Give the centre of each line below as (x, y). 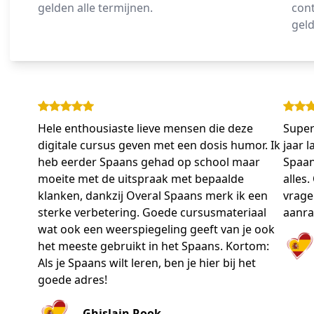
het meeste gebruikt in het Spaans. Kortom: (153, 246)
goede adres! (73, 280)
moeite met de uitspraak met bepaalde (141, 179)
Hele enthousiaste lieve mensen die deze (145, 129)
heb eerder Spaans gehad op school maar (149, 162)
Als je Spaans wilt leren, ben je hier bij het (147, 263)
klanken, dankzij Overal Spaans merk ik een (153, 196)
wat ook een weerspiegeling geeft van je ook (156, 230)
